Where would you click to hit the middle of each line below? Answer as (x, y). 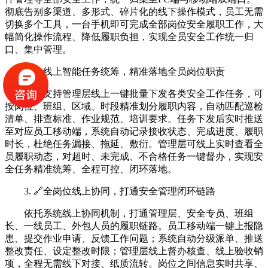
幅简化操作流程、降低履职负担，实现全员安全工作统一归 (129, 37)
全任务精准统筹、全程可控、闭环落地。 (91, 169)
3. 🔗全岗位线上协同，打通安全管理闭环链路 (120, 191)
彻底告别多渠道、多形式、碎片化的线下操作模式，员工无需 (134, 12)
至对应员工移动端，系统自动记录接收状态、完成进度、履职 (134, 132)
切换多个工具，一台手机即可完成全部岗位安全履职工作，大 (134, 25)
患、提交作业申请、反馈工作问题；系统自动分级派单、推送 (134, 239)
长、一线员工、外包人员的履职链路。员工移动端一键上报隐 (134, 226)
